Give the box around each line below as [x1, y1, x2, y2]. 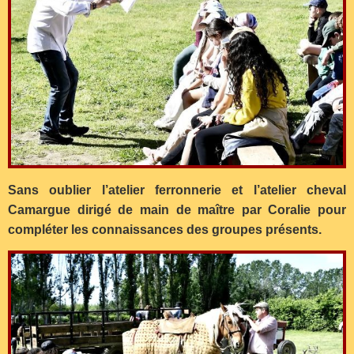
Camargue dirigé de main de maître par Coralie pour [8, 202, 346, 217]
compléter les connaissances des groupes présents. [8, 222, 322, 236]
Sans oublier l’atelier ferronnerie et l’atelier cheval [8, 183, 346, 197]
